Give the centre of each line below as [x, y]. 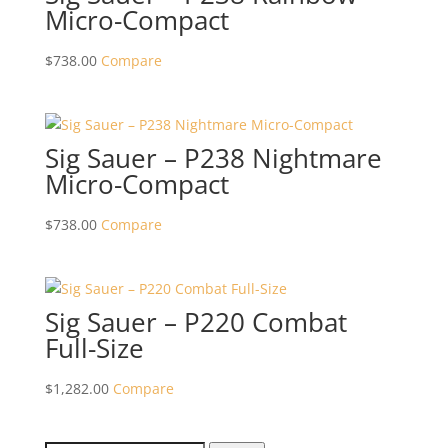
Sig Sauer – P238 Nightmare [213, 158]
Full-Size [94, 348]
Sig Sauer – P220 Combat [195, 322]
